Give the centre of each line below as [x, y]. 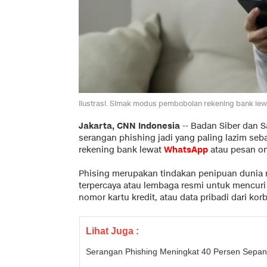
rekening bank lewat [121, 150]
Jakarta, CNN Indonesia [129, 126]
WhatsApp [186, 150]
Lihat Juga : [112, 231]
